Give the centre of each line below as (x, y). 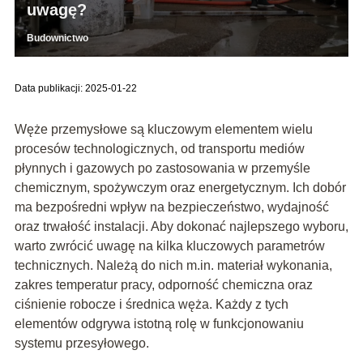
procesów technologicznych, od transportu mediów (159, 148)
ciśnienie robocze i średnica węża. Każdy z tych (151, 304)
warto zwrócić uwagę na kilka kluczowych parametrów (169, 246)
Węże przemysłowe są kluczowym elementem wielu (163, 129)
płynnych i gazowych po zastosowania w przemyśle (162, 168)
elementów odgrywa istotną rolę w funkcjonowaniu (159, 323)
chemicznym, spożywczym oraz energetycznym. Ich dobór (180, 187)
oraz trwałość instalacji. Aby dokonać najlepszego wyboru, (181, 226)
